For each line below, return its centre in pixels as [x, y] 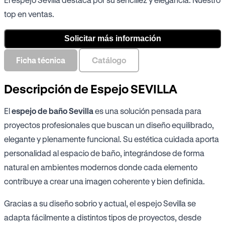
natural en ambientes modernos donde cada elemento [101, 167]
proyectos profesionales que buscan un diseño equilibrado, [109, 125]
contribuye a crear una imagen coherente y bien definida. [104, 181]
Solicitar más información [113, 38]
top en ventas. [29, 14]
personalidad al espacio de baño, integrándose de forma [104, 153]
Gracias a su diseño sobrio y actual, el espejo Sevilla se [100, 203]
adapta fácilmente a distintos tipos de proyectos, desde [103, 217]
